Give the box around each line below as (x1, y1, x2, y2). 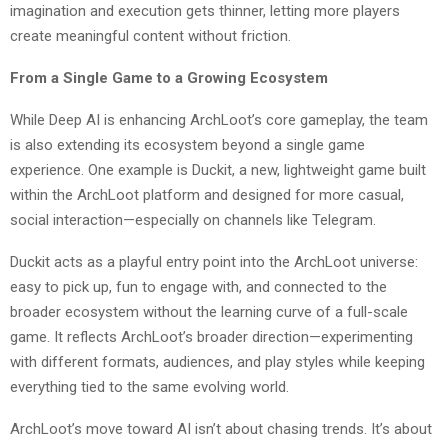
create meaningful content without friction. (10, 26, 291, 45)
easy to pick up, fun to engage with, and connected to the (10, 277, 387, 296)
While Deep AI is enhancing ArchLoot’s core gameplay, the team (10, 110, 428, 129)
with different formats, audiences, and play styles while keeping (10, 352, 425, 371)
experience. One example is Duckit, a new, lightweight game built (10, 160, 426, 179)
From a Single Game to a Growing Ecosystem (10, 68, 328, 87)
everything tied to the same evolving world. (10, 377, 289, 396)
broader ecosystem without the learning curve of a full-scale (10, 302, 408, 321)
